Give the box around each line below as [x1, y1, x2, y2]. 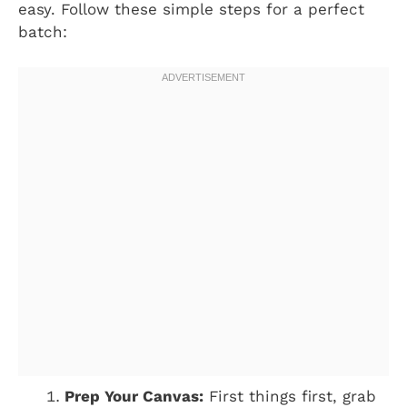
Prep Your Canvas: [65, 386, 203, 405]
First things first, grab [203, 386, 376, 405]
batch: [18, 23, 67, 42]
